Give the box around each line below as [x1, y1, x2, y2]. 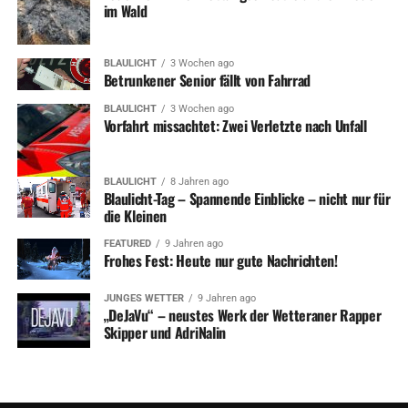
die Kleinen [103, 205, 168, 228]
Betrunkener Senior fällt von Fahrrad [103, 69, 311, 92]
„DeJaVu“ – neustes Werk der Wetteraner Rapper [103, 304, 382, 327]
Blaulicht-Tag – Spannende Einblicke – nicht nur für [103, 188, 391, 210]
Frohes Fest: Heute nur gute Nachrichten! [103, 250, 338, 272]
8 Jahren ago [169, 176, 229, 189]
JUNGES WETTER [103, 292, 184, 305]
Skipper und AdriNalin [103, 321, 226, 344]
